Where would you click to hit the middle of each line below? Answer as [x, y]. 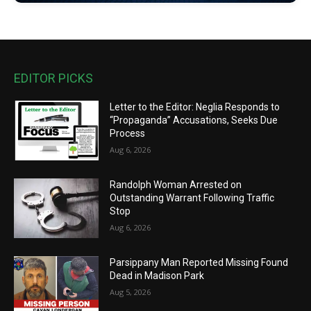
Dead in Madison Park [157, 275]
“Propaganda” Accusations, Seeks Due [194, 120]
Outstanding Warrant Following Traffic [192, 198]
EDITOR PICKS [53, 78]
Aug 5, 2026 [131, 292]
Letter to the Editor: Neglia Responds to [195, 107]
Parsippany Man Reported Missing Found [199, 262]
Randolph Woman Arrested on [176, 185]
